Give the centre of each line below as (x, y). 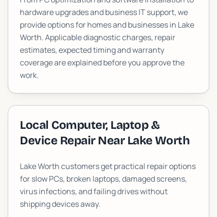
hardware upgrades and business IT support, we (104, 12)
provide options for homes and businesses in (99, 25)
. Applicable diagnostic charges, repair (108, 37)
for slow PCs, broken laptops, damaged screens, (103, 179)
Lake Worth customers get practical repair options (108, 166)
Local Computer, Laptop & (90, 125)
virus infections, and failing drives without (94, 191)
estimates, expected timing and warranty (92, 50)
